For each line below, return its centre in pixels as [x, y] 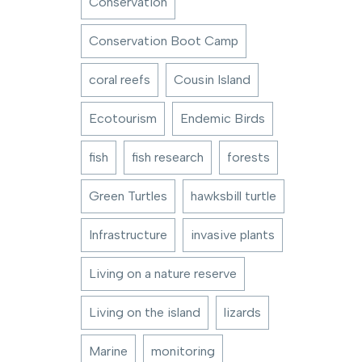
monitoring [183, 351]
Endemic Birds [223, 118]
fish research [168, 157]
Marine [108, 351]
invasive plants [233, 235]
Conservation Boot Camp [164, 41]
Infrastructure [128, 235]
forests [248, 157]
